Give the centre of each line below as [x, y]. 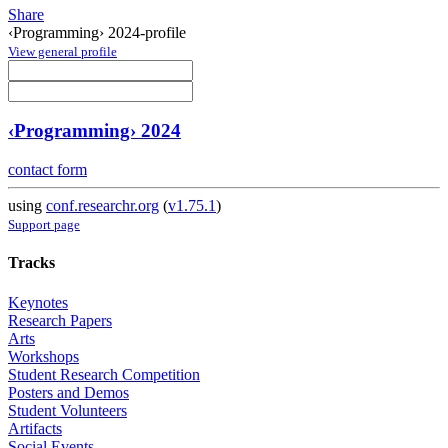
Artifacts [35, 428]
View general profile [62, 51]
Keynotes [38, 302]
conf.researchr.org [102, 206]
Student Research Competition [104, 374]
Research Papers [60, 320]
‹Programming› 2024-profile [97, 32]
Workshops [43, 356]
